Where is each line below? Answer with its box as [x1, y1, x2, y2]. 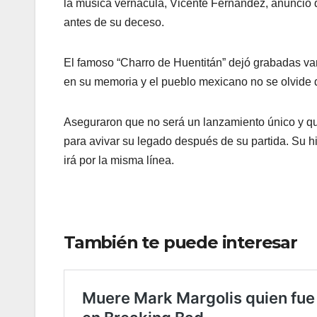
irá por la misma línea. [64, 154, 174, 167]
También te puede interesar [64, 232, 297, 253]
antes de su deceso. [64, 16, 164, 29]
